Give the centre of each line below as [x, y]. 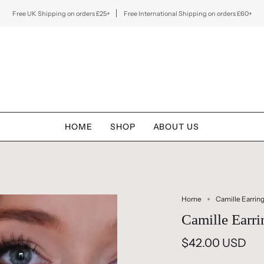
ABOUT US [176, 127]
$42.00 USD [214, 243]
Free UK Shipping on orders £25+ [61, 13]
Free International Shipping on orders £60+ [187, 13]
